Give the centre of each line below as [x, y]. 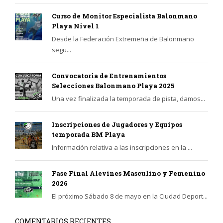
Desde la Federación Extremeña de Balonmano [123, 39]
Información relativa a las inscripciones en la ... [122, 147]
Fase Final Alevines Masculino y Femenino [128, 173]
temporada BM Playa [88, 134]
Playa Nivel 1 [75, 26]
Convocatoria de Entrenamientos [109, 75]
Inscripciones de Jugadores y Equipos [117, 124]
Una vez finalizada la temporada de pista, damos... [128, 98]
